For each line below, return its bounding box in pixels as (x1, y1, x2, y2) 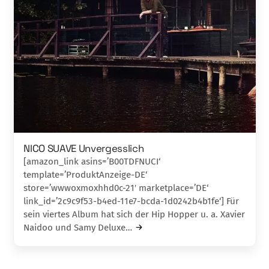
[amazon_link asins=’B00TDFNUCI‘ (23, 156, 161, 167)
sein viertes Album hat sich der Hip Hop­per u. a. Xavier (23, 208, 246, 220)
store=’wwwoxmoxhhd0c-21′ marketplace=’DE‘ (23, 182, 209, 193)
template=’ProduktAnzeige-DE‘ (23, 169, 148, 180)
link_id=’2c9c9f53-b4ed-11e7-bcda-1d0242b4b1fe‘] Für (23, 195, 240, 207)
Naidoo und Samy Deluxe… (23, 222, 133, 233)
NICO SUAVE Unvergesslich (23, 141, 144, 155)
